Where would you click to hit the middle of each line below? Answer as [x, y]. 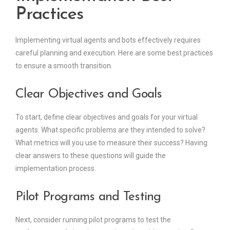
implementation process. [56, 169]
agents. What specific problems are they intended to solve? [110, 130]
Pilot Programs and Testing [88, 197]
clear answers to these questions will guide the [91, 156]
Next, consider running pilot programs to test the [93, 220]
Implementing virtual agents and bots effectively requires [108, 40]
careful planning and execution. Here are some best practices [114, 53]
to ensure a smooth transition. [64, 66]
